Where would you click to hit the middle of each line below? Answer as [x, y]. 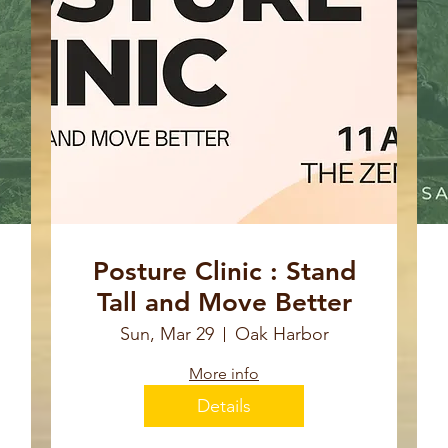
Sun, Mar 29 [166, 334]
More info [224, 374]
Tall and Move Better [224, 303]
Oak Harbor [281, 334]
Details [224, 405]
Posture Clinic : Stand [224, 272]
